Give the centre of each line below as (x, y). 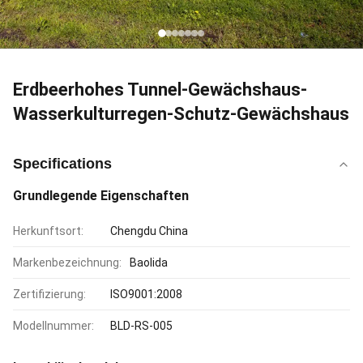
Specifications (62, 164)
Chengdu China (149, 231)
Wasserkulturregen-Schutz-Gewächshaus (181, 114)
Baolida (149, 263)
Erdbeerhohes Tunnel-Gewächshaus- (160, 90)
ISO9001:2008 (146, 294)
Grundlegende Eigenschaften (101, 196)
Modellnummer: (53, 326)
